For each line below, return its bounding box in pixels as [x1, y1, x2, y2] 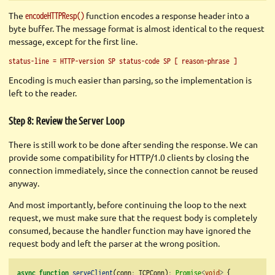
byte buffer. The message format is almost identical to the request [9, 22, 265, 34]
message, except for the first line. [9, 35, 137, 47]
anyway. [9, 177, 39, 189]
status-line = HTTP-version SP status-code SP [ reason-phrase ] [9, 55, 237, 66]
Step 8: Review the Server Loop [9, 114, 125, 127]
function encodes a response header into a [84, 9, 249, 21]
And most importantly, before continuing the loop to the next [9, 199, 247, 211]
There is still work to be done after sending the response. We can [9, 139, 258, 150]
